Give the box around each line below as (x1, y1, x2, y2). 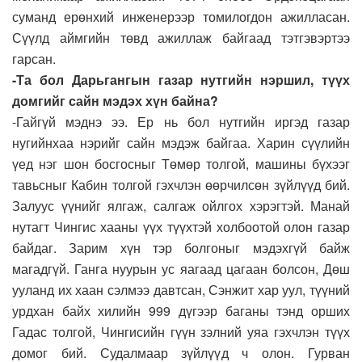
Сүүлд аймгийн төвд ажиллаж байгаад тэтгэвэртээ (12, 27, 350, 47)
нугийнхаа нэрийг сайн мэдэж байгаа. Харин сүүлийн (12, 133, 350, 152)
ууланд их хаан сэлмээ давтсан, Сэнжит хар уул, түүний (12, 280, 350, 299)
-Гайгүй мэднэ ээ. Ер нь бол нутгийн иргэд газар (12, 112, 350, 131)
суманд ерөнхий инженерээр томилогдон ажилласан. (12, 6, 350, 26)
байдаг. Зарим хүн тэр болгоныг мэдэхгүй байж (12, 238, 350, 257)
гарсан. (12, 48, 56, 68)
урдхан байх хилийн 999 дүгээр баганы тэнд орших (12, 301, 350, 320)
